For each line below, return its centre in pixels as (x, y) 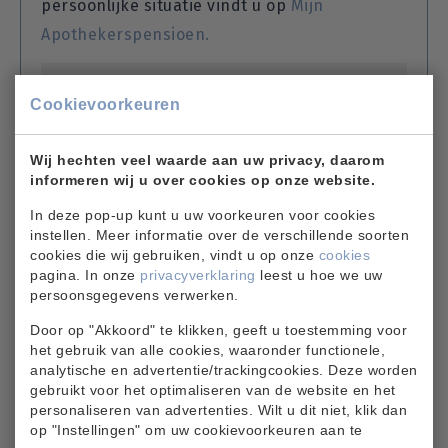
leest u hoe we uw (319, 274)
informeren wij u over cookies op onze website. (202, 179)
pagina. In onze (85, 274)
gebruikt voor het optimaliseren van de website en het (213, 389)
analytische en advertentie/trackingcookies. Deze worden (224, 369)
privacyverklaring (198, 274)
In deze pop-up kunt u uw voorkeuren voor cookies (202, 214)
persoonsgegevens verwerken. (134, 294)
